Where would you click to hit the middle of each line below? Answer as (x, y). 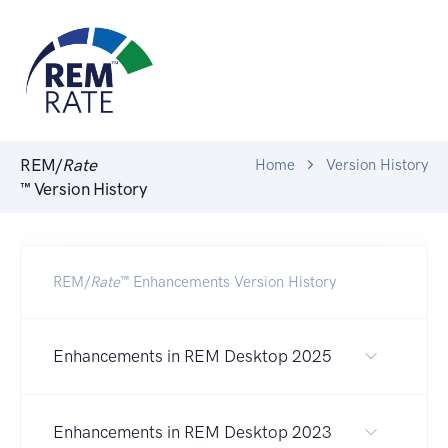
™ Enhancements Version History (228, 281)
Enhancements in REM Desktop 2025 (192, 355)
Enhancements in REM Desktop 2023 (192, 431)
